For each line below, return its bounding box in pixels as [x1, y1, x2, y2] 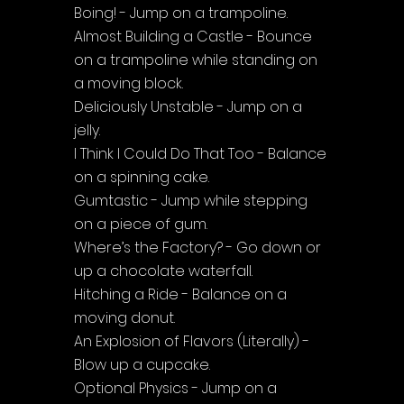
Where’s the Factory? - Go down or [74, 236, 325, 258]
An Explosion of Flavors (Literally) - [74, 330, 313, 352]
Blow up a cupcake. [74, 353, 210, 375]
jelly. [74, 119, 100, 141]
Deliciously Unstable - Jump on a [74, 96, 306, 117]
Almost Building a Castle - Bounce [74, 25, 316, 47]
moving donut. [74, 307, 175, 328]
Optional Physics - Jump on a [74, 377, 280, 399]
